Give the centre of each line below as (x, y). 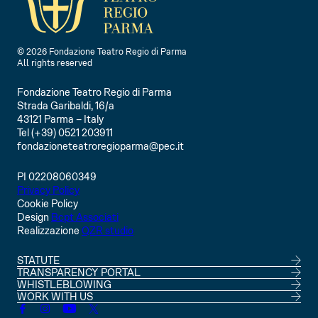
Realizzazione (49, 231)
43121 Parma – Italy (60, 120)
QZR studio (108, 231)
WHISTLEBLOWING (64, 285)
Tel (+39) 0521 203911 (65, 133)
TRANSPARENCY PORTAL (79, 273)
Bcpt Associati (85, 218)
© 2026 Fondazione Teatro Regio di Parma (102, 52)
